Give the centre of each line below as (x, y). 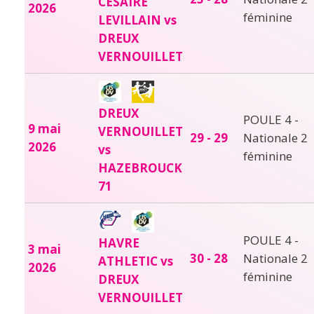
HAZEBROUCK (140, 168)
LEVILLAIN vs (137, 20)
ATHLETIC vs (136, 261)
